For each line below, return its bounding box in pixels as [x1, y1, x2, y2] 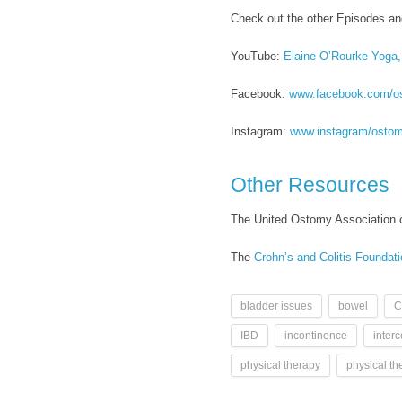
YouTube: [231, 48, 284, 63]
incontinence [284, 328, 347, 342]
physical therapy [240, 358, 320, 371]
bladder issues [240, 299, 312, 312]
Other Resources [231, 172, 389, 197]
